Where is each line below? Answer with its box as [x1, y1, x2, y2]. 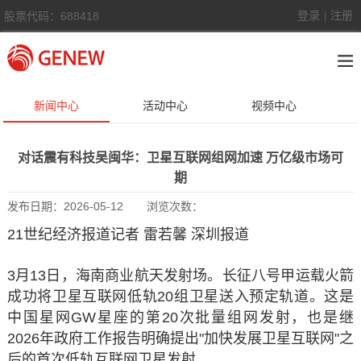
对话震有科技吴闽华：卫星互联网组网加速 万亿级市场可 [18, 151, 343, 164]
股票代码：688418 [4, 10, 99, 23]
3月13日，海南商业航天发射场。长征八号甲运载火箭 [6, 268, 355, 284]
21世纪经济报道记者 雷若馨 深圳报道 [6, 226, 249, 243]
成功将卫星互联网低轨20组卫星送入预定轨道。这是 [6, 288, 355, 305]
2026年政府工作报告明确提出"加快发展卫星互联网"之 [6, 330, 355, 346]
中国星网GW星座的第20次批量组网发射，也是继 [6, 309, 355, 326]
